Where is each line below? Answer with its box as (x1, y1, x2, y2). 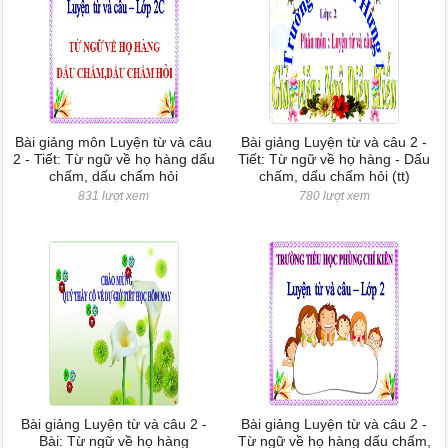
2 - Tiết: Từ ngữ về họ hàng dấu (12, 151, 215, 167)
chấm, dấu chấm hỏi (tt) (258, 168, 410, 184)
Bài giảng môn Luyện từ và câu (15, 134, 213, 150)
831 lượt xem (78, 189, 150, 203)
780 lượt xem (298, 189, 370, 203)
